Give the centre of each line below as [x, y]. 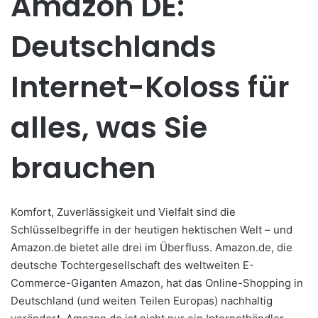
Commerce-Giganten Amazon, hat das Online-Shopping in [157, 283]
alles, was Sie [109, 128]
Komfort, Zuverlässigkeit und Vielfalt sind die [123, 212]
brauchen [83, 168]
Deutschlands [114, 47]
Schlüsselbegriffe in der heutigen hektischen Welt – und [152, 229]
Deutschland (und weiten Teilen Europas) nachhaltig [142, 300]
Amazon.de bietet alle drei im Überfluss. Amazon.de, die [152, 247]
